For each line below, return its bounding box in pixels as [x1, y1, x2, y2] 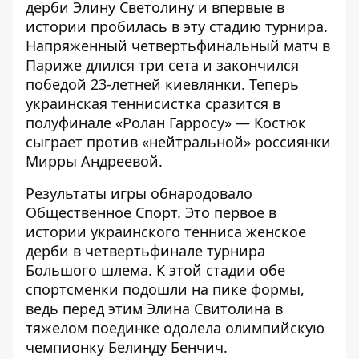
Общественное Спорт [26, 203, 177, 222]
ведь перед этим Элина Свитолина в [26, 299, 283, 318]
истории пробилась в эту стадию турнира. [26, 17, 328, 36]
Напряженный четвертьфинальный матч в [26, 36, 330, 55]
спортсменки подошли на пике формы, [26, 280, 305, 299]
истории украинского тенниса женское [26, 222, 306, 241]
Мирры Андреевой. [26, 151, 163, 171]
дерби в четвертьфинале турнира [26, 241, 265, 260]
